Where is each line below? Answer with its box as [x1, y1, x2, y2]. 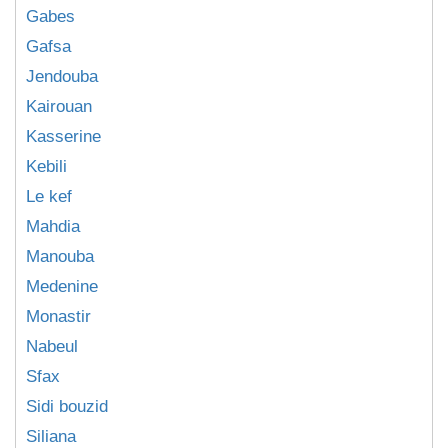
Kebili [26, 157, 67, 176]
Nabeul [26, 337, 78, 356]
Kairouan [26, 97, 92, 116]
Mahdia [26, 217, 80, 236]
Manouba [26, 247, 94, 266]
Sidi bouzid [26, 397, 108, 416]
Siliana [26, 427, 76, 446]
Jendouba [26, 67, 98, 86]
